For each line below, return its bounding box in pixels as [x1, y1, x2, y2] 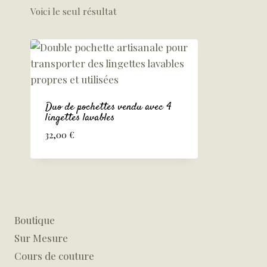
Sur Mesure [14, 231, 68, 244]
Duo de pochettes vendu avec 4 [45, 99, 172, 115]
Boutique [14, 213, 55, 226]
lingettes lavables [45, 110, 114, 126]
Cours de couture [14, 249, 94, 263]
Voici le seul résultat [30, 4, 117, 17]
